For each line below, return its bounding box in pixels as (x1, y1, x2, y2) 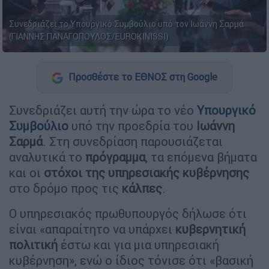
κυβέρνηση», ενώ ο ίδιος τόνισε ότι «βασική (9, 252, 253, 268)
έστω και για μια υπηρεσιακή (58, 237, 219, 252)
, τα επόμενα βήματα (145, 149, 257, 165)
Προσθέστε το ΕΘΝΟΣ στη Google (66, 71, 217, 83)
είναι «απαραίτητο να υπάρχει (9, 221, 175, 237)
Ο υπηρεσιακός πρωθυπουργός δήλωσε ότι (9, 205, 247, 221)
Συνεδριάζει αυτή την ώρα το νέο (9, 102, 197, 118)
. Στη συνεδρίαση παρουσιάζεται (43, 133, 223, 149)
